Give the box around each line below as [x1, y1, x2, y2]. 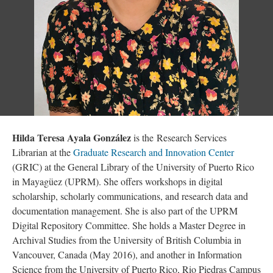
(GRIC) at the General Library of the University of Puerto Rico [12, 160, 254, 173]
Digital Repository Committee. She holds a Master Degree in [12, 219, 246, 232]
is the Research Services [131, 131, 227, 144]
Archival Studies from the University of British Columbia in [12, 233, 241, 246]
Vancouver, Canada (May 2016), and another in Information [12, 248, 242, 261]
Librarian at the [12, 146, 73, 158]
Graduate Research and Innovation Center [73, 146, 234, 158]
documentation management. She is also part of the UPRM [12, 204, 238, 217]
